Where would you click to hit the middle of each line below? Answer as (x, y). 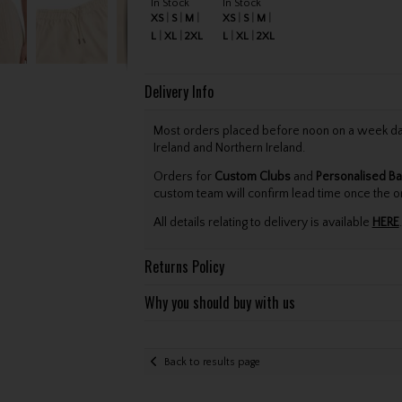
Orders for (184, 177)
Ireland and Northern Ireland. (229, 149)
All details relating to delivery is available (262, 223)
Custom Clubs (252, 177)
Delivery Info (179, 91)
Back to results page (212, 362)
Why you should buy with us (219, 303)
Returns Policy (184, 267)
